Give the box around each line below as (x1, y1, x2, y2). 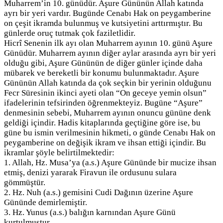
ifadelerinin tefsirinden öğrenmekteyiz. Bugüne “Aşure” (4, 98, 203, 108)
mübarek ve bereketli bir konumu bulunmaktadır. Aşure (4, 68, 199, 78)
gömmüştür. (4, 178, 45, 188)
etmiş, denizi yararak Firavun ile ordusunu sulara (4, 168, 177, 178)
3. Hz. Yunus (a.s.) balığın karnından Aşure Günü (4, 208, 176, 218)
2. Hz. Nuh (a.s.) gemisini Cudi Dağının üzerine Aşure (4, 188, 193, 198)
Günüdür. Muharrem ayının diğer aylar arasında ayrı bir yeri (4, 48, 216, 58)
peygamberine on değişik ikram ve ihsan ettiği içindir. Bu (4, 138, 206, 148)
